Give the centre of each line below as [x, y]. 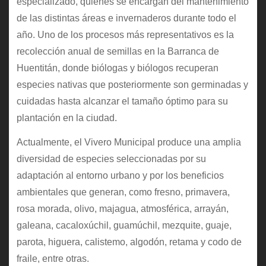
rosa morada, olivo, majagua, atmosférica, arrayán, [122, 209]
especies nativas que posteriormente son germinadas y [132, 85]
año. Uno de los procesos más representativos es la [125, 35]
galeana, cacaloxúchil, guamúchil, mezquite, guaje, [124, 226]
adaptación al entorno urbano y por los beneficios [120, 176]
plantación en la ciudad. [66, 118]
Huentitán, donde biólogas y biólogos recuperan [117, 68]
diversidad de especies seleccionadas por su [111, 159]
